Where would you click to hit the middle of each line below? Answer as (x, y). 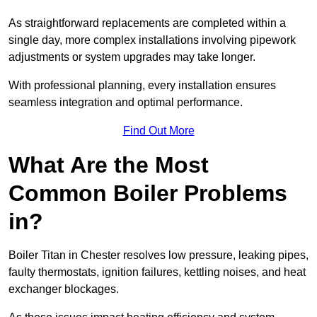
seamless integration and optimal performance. (126, 103)
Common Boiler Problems (148, 194)
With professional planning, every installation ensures (142, 86)
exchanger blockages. (65, 289)
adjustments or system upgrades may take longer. (133, 57)
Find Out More (158, 131)
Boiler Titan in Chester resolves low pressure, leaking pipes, (158, 255)
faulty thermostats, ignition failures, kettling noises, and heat (157, 272)
